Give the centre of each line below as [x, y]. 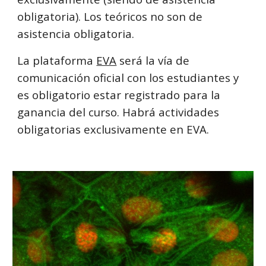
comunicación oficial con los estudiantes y [128, 77]
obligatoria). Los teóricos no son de [110, 16]
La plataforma [56, 60]
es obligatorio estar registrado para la [119, 95]
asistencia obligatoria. [76, 34]
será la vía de [153, 60]
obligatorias [51, 129]
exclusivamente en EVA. [147, 129]
